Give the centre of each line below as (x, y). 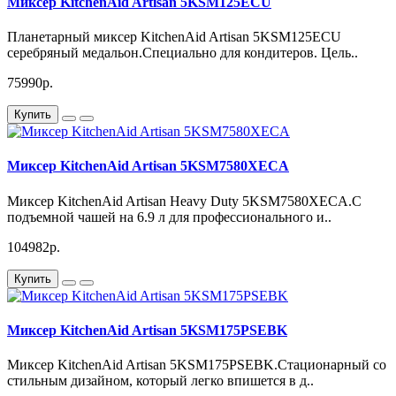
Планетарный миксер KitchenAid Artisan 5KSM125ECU (174, 37)
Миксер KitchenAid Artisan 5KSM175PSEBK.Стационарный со (197, 365)
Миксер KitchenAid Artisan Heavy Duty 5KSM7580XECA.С (184, 201)
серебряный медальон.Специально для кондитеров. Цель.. (183, 53)
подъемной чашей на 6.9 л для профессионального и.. (169, 217)
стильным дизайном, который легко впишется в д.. (160, 381)
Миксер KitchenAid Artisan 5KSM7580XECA (148, 166)
